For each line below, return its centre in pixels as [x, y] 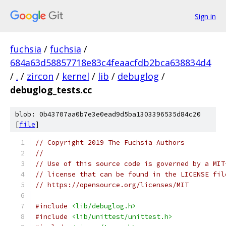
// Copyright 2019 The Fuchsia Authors [110, 143]
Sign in [205, 16]
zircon [40, 76]
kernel [76, 76]
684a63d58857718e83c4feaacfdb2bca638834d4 [110, 63]
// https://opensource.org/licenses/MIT [112, 185]
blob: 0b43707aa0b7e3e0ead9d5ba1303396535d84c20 [108, 114]
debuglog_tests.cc [51, 90]
